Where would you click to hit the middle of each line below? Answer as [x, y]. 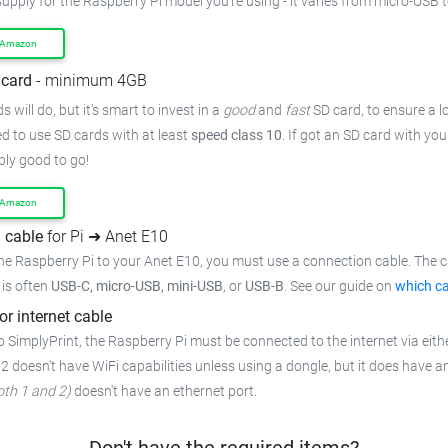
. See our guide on [339, 286]
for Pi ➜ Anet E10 [105, 236]
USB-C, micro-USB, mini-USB [137, 286]
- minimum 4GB [89, 80]
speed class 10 [236, 136]
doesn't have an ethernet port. [164, 391]
